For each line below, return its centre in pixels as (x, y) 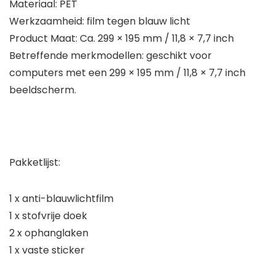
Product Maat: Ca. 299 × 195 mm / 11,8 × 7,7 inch (122, 39)
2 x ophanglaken (49, 233)
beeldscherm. (43, 90)
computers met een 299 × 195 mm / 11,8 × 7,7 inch (127, 73)
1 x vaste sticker (47, 250)
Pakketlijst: (35, 163)
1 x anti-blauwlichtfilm (61, 199)
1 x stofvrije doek (48, 216)
